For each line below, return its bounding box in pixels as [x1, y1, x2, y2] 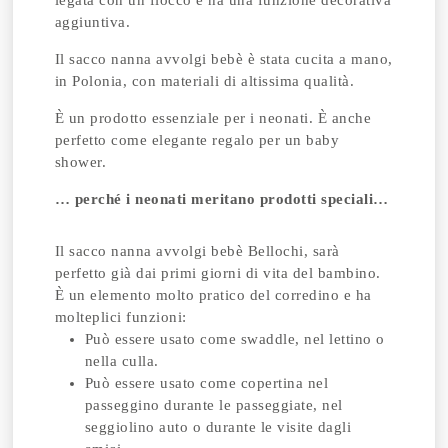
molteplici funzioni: [54, 309, 192, 325]
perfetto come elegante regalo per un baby [54, 132, 340, 148]
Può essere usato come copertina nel [84, 375, 329, 391]
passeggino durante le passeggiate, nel [84, 397, 343, 413]
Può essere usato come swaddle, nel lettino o [84, 331, 385, 347]
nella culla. [84, 353, 159, 369]
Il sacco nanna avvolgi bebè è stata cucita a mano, [54, 51, 393, 67]
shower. [54, 154, 107, 170]
